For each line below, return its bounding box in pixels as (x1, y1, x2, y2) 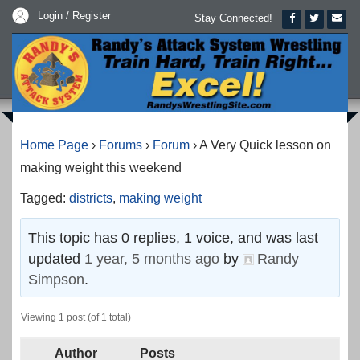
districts (69, 191, 112, 206)
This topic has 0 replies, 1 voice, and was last (28, 230, 319, 247)
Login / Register (38, 10, 111, 22)
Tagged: (20, 191, 69, 206)
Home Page (20, 138, 88, 153)
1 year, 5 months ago (84, 251, 220, 268)
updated (28, 251, 85, 268)
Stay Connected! (194, 12, 272, 24)
